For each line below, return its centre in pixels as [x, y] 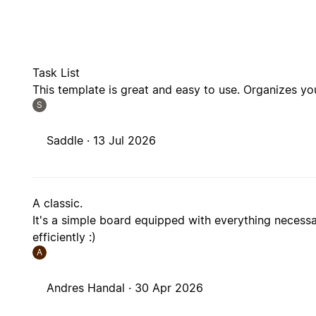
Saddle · [70, 141]
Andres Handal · [91, 288]
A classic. [58, 203]
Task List [56, 73]
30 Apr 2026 [169, 288]
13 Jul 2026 [125, 141]
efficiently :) [65, 237]
